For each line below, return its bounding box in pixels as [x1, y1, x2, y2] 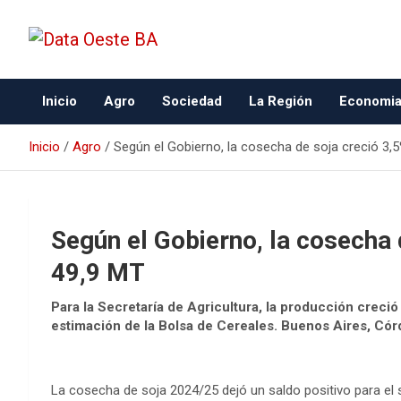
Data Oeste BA [29, 54, 261, 96]
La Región [249, 93, 312, 109]
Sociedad [162, 93, 222, 109]
